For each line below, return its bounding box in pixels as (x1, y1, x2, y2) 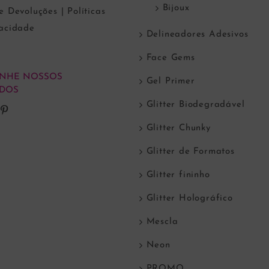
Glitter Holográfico (146, 194, 233, 204)
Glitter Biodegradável (146, 100, 245, 110)
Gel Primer (146, 77, 195, 86)
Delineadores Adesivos (146, 30, 249, 40)
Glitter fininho (146, 171, 210, 180)
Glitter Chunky (146, 124, 211, 133)
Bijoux (162, 4, 190, 13)
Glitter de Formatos (146, 147, 235, 157)
